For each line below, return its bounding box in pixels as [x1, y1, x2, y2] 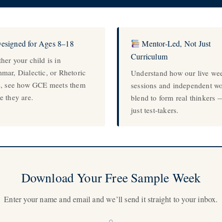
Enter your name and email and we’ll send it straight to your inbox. [4, 194, 218, 204]
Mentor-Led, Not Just [140, 38, 211, 49]
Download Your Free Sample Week [21, 169, 201, 186]
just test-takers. [131, 105, 179, 115]
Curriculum [131, 51, 167, 61]
